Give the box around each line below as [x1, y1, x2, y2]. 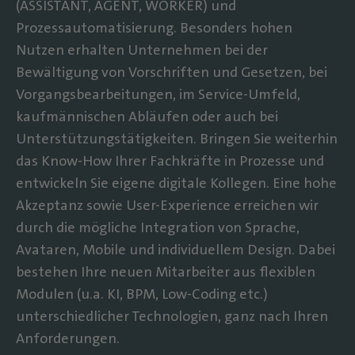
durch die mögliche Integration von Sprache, [16, 218, 300, 237]
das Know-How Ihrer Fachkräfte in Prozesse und [16, 151, 324, 170]
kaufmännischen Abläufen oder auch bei [16, 107, 278, 126]
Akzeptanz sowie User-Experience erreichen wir [16, 196, 319, 215]
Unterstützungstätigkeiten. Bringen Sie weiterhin [16, 129, 338, 148]
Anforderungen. [16, 329, 120, 348]
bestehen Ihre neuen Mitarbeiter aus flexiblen [16, 262, 315, 281]
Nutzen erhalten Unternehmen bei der [16, 40, 268, 59]
